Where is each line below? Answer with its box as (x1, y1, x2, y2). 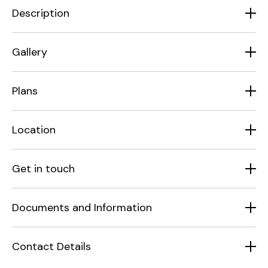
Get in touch (12, 162, 75, 176)
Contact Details (12, 239, 91, 254)
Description (12, 6, 69, 21)
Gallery (12, 45, 47, 60)
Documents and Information (12, 200, 152, 215)
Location (12, 123, 56, 138)
